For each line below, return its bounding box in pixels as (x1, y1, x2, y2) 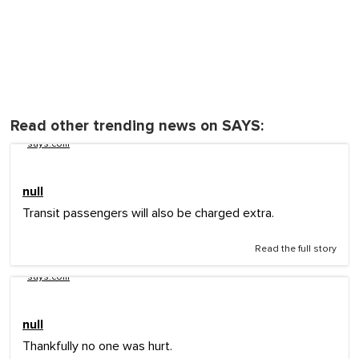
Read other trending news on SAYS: (10, 117, 264, 136)
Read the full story (255, 244, 337, 255)
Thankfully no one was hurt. (22, 340, 172, 353)
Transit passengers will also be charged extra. (22, 207, 274, 220)
